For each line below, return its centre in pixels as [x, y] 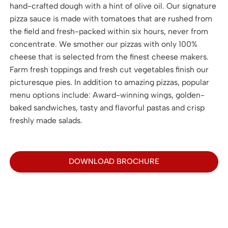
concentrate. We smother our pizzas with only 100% [104, 44]
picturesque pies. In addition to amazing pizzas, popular [110, 82]
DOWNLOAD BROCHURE [114, 162]
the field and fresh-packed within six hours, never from [109, 32]
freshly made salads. [46, 121]
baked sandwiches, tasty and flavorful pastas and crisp [107, 108]
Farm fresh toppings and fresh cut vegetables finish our [109, 70]
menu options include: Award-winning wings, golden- [107, 95]
